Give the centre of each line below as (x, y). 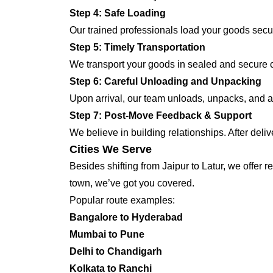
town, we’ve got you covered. (132, 183)
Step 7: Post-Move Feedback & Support (161, 115)
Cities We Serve (111, 149)
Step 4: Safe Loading (118, 13)
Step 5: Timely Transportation (137, 47)
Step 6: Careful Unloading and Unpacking (165, 81)
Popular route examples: (122, 200)
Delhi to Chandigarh (116, 251)
